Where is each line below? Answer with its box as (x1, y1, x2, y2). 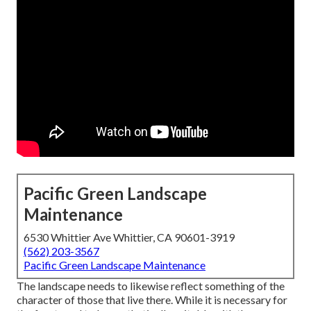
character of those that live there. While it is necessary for (17, 293, 287, 307)
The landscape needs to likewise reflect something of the (17, 279, 285, 293)
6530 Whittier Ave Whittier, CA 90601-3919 (24, 230, 235, 244)
